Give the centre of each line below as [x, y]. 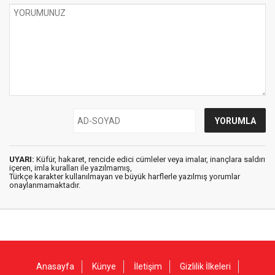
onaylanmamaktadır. [45, 185]
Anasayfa [55, 266]
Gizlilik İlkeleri [205, 266]
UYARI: [22, 159]
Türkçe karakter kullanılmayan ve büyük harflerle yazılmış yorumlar [125, 176]
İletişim [148, 266]
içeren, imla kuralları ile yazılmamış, [71, 168]
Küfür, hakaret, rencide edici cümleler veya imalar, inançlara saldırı [150, 159]
